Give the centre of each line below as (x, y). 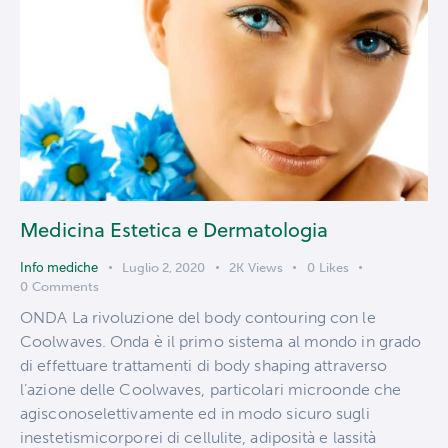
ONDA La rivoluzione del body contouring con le (198, 317)
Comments (65, 287)
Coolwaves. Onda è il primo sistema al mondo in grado (221, 341)
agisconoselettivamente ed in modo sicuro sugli (195, 413)
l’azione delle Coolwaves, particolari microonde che (211, 389)
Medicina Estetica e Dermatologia (174, 230)
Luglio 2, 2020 (163, 268)
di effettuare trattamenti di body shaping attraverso (204, 365)
